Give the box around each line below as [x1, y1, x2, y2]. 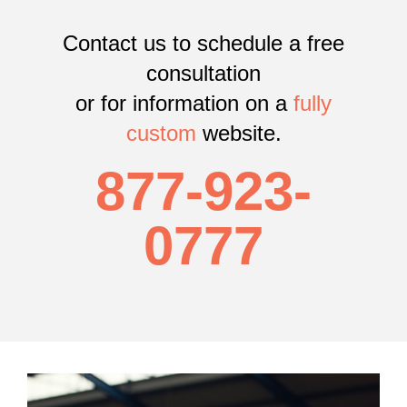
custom [125, 121, 196, 146]
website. [195, 121, 282, 146]
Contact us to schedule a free [63, 31, 344, 56]
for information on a [101, 91, 293, 116]
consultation [146, 61, 261, 86]
